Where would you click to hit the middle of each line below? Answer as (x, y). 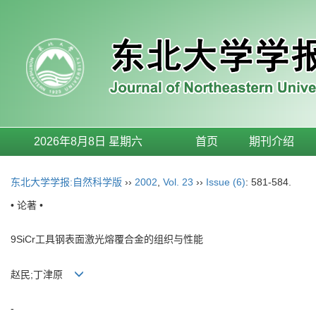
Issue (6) (226, 182)
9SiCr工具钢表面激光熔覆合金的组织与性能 (107, 239)
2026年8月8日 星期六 (88, 141)
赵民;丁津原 (42, 275)
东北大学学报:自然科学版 (66, 182)
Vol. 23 (178, 182)
